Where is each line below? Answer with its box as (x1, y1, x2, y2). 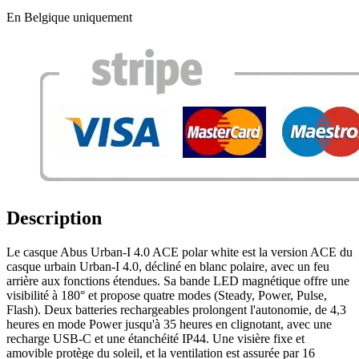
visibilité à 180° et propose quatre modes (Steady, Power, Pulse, (6, 288, 327, 302)
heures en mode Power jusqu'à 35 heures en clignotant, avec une (6, 317, 332, 331)
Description (6, 207, 102, 228)
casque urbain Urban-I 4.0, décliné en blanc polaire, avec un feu (6, 259, 329, 273)
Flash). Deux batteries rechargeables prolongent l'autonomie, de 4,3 (6, 302, 346, 317)
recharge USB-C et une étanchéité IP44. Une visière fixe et (6, 331, 305, 345)
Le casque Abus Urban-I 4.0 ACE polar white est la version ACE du (6, 244, 353, 259)
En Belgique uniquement (6, 10, 132, 24)
